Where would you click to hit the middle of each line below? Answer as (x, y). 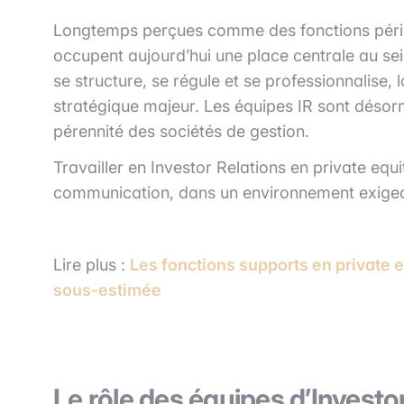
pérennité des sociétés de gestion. (181, 131)
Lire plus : (92, 264)
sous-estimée (107, 289)
